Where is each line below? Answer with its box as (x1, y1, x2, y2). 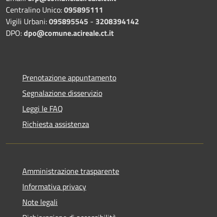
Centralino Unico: (6, 4, 64, 16)
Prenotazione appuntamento (22, 72, 116, 84)
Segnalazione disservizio (22, 87, 102, 99)
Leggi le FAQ (22, 103, 63, 115)
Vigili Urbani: (6, 15, 49, 28)
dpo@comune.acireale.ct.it (24, 27, 114, 39)
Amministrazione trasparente (22, 165, 119, 177)
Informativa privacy (22, 181, 86, 193)
